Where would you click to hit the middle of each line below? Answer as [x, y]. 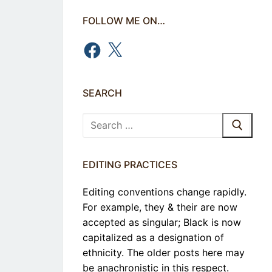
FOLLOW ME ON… [124, 21]
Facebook [105, 45]
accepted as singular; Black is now [162, 223]
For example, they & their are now [160, 207]
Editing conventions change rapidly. [165, 192]
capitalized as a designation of [153, 238]
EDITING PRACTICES [130, 165]
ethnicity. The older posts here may [164, 253]
